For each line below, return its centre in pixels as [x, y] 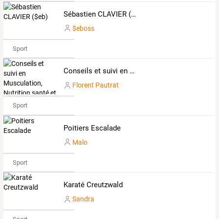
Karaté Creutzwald [93, 185]
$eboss [83, 28]
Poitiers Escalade [92, 128]
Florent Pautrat [95, 85]
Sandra [83, 199]
